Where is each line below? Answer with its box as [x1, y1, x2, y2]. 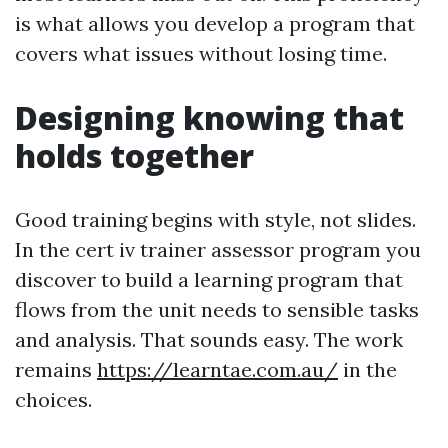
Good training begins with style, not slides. [15, 207, 416, 232]
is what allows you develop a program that [15, 11, 415, 36]
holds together [15, 134, 254, 177]
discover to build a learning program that [15, 267, 403, 292]
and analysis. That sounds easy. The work [15, 327, 403, 352]
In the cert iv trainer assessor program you [15, 237, 421, 262]
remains [15, 357, 97, 382]
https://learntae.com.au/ [97, 357, 338, 382]
